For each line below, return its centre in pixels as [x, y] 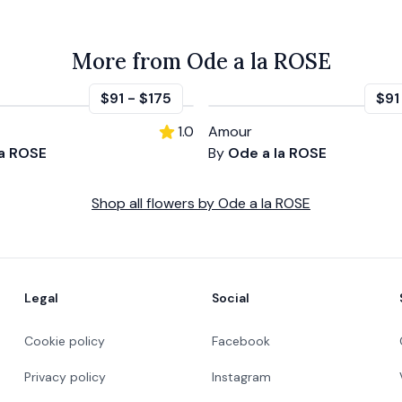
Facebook [240, 341]
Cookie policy [64, 341]
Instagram [241, 376]
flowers [170, 203]
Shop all [119, 203]
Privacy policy [65, 376]
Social [230, 297]
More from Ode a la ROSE [201, 61]
